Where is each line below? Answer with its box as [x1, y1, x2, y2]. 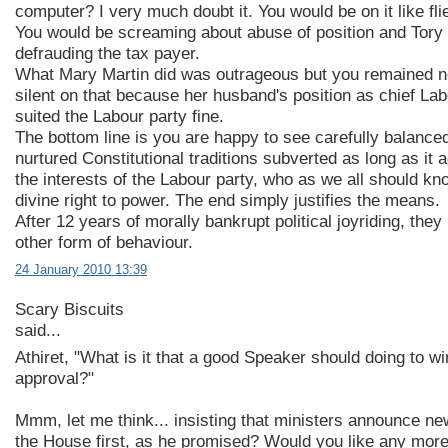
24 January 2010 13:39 [15, 261, 147, 277]
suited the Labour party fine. [15, 107, 224, 127]
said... [15, 320, 61, 340]
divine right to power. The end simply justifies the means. [15, 191, 440, 211]
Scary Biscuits [15, 299, 124, 319]
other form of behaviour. [15, 233, 193, 253]
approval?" [15, 369, 94, 389]
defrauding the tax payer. [15, 44, 200, 64]
